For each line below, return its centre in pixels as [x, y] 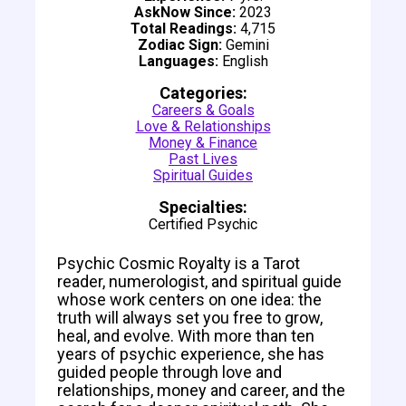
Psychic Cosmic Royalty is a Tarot [179, 263]
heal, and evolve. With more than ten [186, 335]
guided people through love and [169, 372]
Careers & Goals [203, 110]
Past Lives [203, 159]
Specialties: [203, 207]
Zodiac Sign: [179, 44]
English [243, 61]
